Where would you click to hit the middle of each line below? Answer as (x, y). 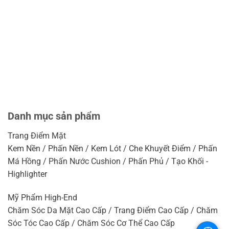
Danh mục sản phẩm (54, 116)
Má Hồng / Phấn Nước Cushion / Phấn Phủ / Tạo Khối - (108, 161)
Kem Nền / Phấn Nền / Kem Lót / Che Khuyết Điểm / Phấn (112, 148)
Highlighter (27, 174)
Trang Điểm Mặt (37, 135)
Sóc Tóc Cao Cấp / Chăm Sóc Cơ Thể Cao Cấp (91, 223)
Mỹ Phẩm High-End (42, 197)
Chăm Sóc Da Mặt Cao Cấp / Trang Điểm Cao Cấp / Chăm (113, 210)
